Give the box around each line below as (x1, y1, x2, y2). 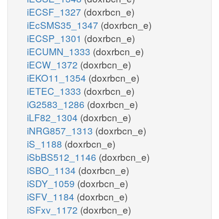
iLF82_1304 (27, 110, 80, 124)
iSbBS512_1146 (27, 150, 99, 163)
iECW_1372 (27, 57, 80, 71)
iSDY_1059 (27, 176, 77, 190)
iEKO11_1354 (27, 70, 88, 84)
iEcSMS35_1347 (27, 18, 101, 31)
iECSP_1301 (27, 31, 84, 44)
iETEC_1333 (27, 84, 84, 97)
